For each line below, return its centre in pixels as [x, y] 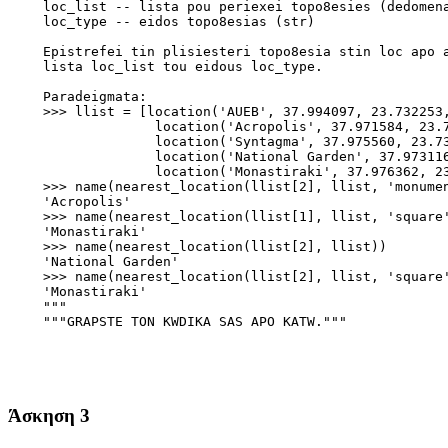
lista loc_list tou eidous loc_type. [167, 67]
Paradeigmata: [79, 97]
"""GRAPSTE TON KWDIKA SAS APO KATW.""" [179, 322]
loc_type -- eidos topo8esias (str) [163, 22]
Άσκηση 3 [49, 415]
